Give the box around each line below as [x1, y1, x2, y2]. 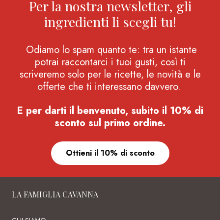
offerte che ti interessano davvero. [37, 79, 181, 94]
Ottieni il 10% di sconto [65, 147, 155, 159]
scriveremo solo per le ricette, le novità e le [19, 67, 201, 82]
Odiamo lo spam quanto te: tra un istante [26, 42, 197, 57]
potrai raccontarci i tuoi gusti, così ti [34, 55, 186, 69]
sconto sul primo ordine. [55, 115, 165, 130]
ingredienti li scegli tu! [44, 12, 176, 30]
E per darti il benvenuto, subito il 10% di [17, 103, 203, 118]
